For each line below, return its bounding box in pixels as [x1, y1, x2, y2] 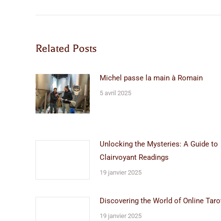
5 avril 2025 [100, 89, 131, 97]
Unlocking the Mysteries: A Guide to [100, 140, 218, 148]
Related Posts [36, 42, 97, 54]
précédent [52, 2, 85, 12]
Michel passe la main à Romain [100, 74, 203, 82]
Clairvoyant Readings [100, 153, 169, 162]
